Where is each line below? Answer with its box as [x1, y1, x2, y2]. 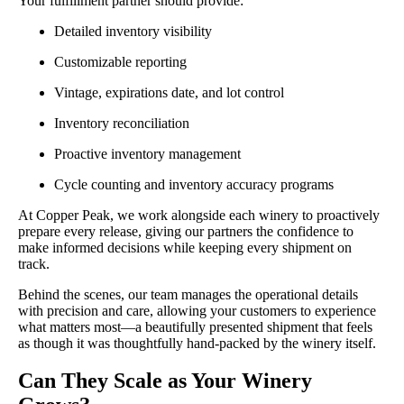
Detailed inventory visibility [54, 23, 212, 39]
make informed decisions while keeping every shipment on [18, 239, 352, 255]
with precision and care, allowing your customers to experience [18, 302, 376, 318]
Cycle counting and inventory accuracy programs [54, 176, 334, 192]
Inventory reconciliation [54, 115, 189, 131]
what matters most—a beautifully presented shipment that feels [18, 318, 372, 335]
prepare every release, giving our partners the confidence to [18, 223, 353, 239]
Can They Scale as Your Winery [18, 369, 312, 393]
